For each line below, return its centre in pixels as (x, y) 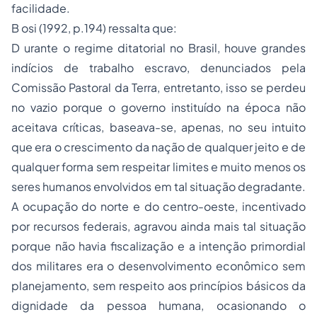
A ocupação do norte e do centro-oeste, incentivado (158, 207)
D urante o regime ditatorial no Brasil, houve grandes (158, 48)
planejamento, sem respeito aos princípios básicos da (158, 286)
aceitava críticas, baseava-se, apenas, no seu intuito (158, 127)
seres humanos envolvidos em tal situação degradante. (158, 187)
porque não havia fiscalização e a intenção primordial (158, 246)
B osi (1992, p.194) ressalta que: (94, 28)
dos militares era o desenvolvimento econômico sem (158, 266)
